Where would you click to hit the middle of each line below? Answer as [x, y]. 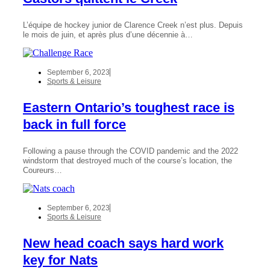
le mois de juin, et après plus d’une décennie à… [108, 34]
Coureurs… [42, 170]
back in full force [74, 124]
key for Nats [60, 260]
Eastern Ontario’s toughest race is [129, 107]
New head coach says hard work [123, 243]
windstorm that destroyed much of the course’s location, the [127, 160]
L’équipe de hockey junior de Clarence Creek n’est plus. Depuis [133, 25]
